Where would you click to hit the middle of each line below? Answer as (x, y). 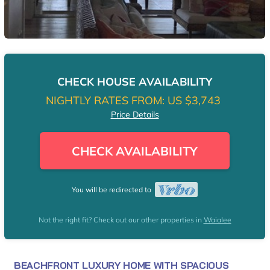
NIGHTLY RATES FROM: (105, 100)
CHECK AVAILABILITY (135, 151)
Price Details (135, 115)
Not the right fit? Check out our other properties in (121, 220)
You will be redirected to (114, 190)
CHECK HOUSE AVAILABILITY (135, 82)
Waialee (217, 220)
